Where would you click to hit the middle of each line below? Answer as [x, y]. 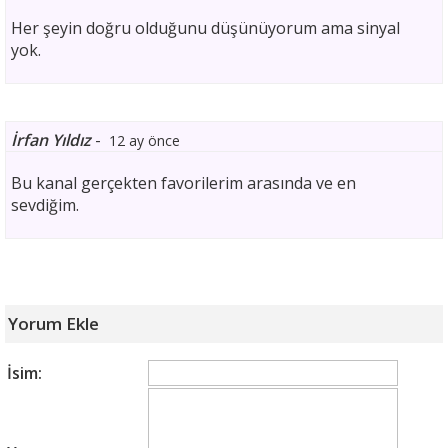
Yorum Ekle [53, 323]
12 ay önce [144, 140]
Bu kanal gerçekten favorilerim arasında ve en [183, 183]
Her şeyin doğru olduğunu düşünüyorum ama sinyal [205, 28]
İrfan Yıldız [51, 140]
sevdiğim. [45, 205]
